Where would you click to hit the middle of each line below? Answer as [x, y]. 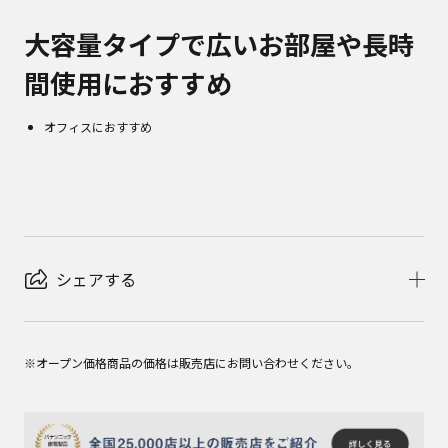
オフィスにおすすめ [98, 126]
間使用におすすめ [128, 82]
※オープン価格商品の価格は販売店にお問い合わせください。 [191, 362]
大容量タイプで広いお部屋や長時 [219, 43]
